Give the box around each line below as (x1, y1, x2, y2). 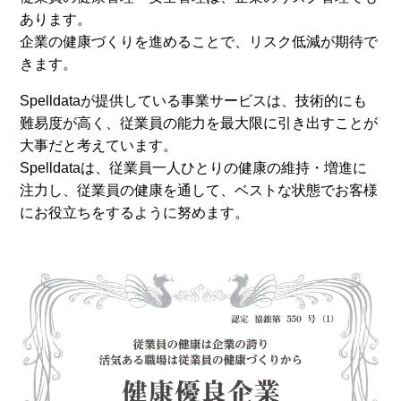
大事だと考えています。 (20, 138, 178, 153)
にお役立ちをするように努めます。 (20, 205, 250, 220)
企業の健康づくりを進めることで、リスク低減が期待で (20, 34, 379, 49)
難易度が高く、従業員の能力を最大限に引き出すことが (20, 115, 379, 131)
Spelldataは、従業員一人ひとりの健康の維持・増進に (20, 160, 368, 175)
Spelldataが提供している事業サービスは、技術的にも (20, 93, 368, 108)
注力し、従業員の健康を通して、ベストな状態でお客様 (20, 183, 379, 198)
